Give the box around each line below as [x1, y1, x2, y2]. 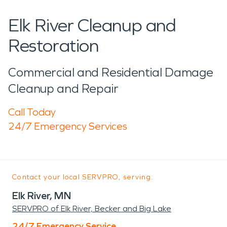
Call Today [8, 105, 56, 118]
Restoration [8, 34, 99, 57]
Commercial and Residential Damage [8, 65, 214, 80]
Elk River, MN [12, 189, 71, 202]
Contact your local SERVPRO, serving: [12, 172, 154, 181]
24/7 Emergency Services [8, 120, 127, 132]
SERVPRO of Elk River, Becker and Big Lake [12, 203, 171, 213]
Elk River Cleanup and [8, 14, 176, 36]
